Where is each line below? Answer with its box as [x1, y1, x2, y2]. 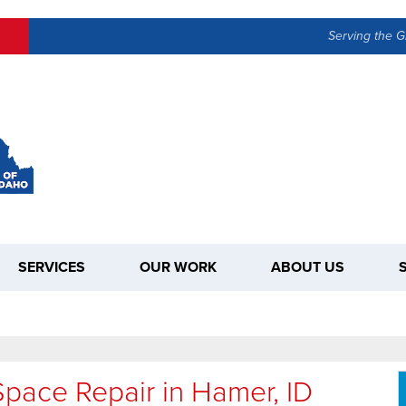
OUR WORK [140, 256, 217, 277]
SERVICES [18, 256, 85, 277]
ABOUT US [271, 256, 344, 277]
